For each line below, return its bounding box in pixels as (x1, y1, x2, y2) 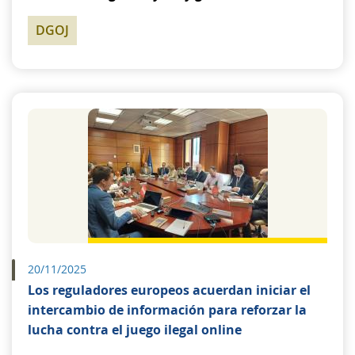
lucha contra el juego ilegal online (28, 321, 242, 338)
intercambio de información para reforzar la (28, 301, 307, 319)
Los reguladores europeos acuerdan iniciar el (28, 281, 311, 299)
